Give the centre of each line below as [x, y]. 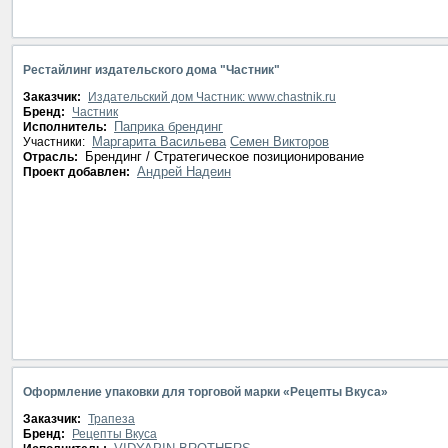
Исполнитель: [66, 127]
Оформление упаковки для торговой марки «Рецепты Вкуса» [205, 392]
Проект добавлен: [78, 172]
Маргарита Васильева [159, 141]
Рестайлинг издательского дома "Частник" [151, 70]
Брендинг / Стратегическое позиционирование [222, 156]
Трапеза [111, 419]
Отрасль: [52, 157]
